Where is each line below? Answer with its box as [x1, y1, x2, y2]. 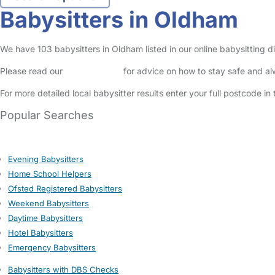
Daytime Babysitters [8, 213, 83, 223]
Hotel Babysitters [8, 228, 73, 238]
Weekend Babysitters [8, 198, 89, 208]
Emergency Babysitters [8, 242, 96, 252]
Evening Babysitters [8, 154, 83, 164]
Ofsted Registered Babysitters [8, 184, 122, 193]
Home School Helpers [8, 169, 91, 179]
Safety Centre [65, 66, 121, 76]
